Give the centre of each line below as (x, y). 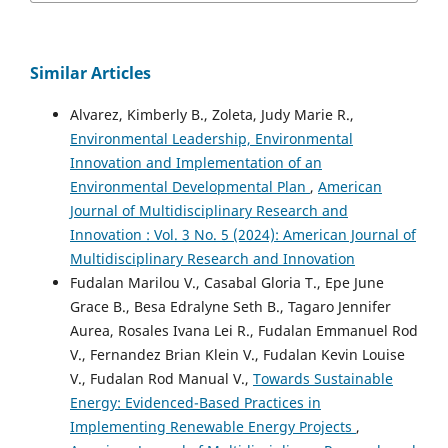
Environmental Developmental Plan (190, 186)
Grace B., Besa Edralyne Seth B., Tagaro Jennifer (230, 306)
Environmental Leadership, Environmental (211, 138)
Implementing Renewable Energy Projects (213, 426)
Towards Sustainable (323, 378)
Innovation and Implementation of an (196, 162)
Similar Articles (90, 72)
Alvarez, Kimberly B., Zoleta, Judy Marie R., (212, 114)
